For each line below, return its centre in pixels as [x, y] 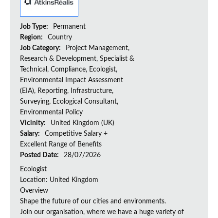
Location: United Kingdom [59, 180]
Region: [32, 38]
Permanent [69, 27]
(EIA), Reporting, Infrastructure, [67, 91]
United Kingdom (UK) [82, 123]
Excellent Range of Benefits [61, 145]
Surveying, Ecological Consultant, [69, 102]
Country [60, 38]
